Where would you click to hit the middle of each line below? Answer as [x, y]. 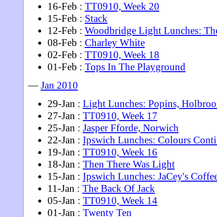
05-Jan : [65, 200]
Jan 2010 [59, 85]
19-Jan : [65, 152]
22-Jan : [65, 140]
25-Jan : [65, 128]
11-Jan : [65, 188]
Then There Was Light [129, 164]
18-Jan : [65, 164]
